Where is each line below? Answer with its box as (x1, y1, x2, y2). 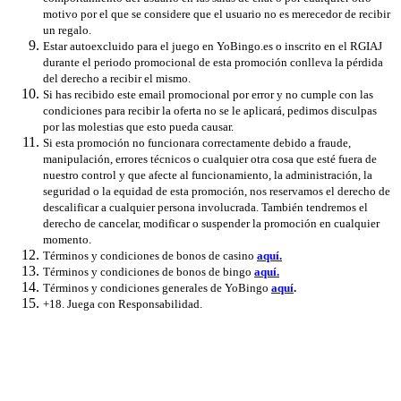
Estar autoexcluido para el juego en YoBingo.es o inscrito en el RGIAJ (43, 39, 382, 54)
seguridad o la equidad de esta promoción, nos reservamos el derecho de (43, 184, 390, 199)
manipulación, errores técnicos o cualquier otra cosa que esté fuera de (43, 152, 377, 166)
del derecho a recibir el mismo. (43, 72, 191, 86)
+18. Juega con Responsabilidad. (43, 297, 202, 311)
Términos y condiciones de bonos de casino (43, 249, 254, 263)
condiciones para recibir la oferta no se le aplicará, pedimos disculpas (43, 104, 377, 118)
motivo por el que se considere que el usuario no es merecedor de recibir (43, 7, 390, 21)
